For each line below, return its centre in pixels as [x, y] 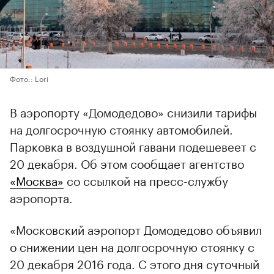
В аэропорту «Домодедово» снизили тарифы [133, 111]
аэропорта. [41, 197]
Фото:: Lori [29, 78]
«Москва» [37, 180]
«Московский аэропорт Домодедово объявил [136, 228]
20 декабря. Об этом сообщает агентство [127, 162]
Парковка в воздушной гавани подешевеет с [133, 145]
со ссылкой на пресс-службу [146, 180]
